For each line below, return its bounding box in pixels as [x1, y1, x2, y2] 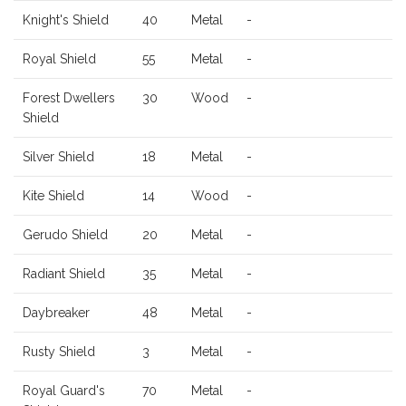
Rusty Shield [23, 344, 95, 360]
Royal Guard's [23, 383, 105, 399]
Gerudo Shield [23, 227, 108, 243]
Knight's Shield [23, 13, 109, 28]
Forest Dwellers [23, 91, 115, 106]
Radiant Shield [23, 266, 105, 282]
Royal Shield [23, 52, 96, 67]
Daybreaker [23, 305, 90, 321]
